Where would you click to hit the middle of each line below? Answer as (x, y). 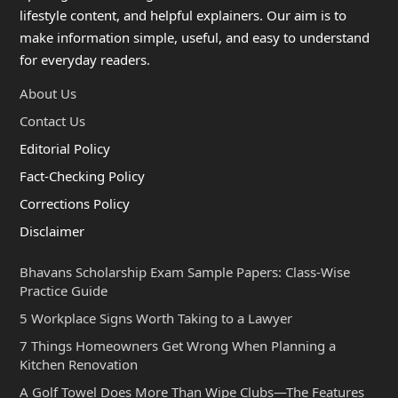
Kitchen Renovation (78, 364)
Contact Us (52, 120)
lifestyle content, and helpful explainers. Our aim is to (183, 15)
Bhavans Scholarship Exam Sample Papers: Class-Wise (184, 271)
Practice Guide (63, 290)
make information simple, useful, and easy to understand (194, 37)
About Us (48, 93)
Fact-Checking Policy (82, 175)
